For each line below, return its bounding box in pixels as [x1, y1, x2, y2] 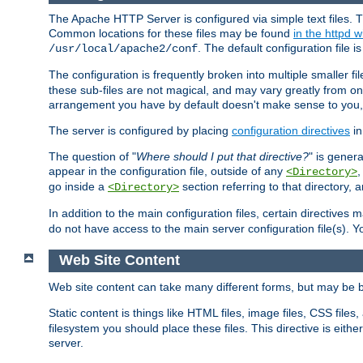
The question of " [49, 150, 136, 164]
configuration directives [232, 124, 350, 138]
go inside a [49, 180, 108, 194]
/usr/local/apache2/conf [49, 42, 198, 56]
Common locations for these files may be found [49, 27, 293, 41]
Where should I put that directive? [136, 150, 309, 164]
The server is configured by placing [49, 124, 232, 138]
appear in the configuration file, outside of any [49, 164, 286, 178]
